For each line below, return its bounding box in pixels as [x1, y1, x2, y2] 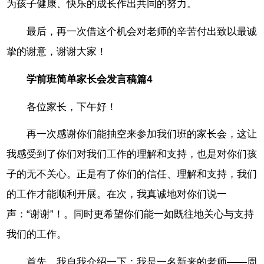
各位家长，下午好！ [27, 101, 117, 113]
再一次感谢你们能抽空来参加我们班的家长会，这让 [27, 128, 258, 140]
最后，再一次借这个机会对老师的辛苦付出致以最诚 [27, 26, 258, 38]
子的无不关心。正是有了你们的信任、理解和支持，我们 [6, 169, 258, 180]
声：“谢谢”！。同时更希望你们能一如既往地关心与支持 [6, 209, 255, 220]
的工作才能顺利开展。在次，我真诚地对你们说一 [6, 189, 227, 200]
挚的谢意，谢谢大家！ [6, 46, 107, 58]
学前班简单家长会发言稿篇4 [27, 73, 153, 85]
